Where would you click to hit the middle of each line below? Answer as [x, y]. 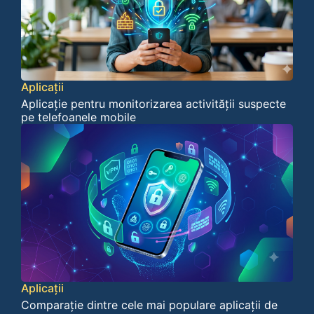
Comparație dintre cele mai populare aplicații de [149, 305]
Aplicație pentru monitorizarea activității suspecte [153, 103]
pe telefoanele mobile [78, 117]
